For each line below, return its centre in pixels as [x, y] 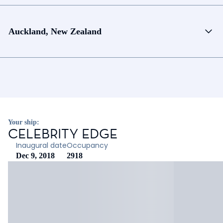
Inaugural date [41, 145]
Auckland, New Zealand [55, 31]
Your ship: [24, 122]
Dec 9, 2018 [35, 156]
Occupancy [87, 145]
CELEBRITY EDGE [63, 134]
